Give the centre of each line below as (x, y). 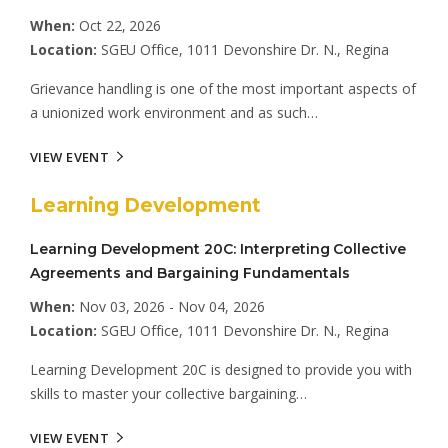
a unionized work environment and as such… (174, 112)
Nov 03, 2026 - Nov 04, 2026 (169, 306)
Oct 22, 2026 (118, 25)
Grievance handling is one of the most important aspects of (223, 88)
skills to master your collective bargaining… (168, 393)
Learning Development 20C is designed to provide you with (221, 369)
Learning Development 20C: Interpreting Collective (218, 249)
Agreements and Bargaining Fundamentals (190, 273)
